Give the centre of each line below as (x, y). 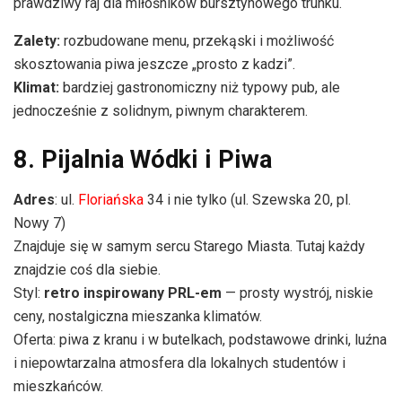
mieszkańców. (60, 386)
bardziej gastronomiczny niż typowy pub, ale (200, 88)
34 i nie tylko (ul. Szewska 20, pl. (247, 199)
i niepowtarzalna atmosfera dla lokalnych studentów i (179, 363)
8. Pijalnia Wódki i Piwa (143, 159)
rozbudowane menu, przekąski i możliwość (199, 41)
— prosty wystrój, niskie (297, 293)
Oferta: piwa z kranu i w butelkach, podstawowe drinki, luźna (200, 339)
